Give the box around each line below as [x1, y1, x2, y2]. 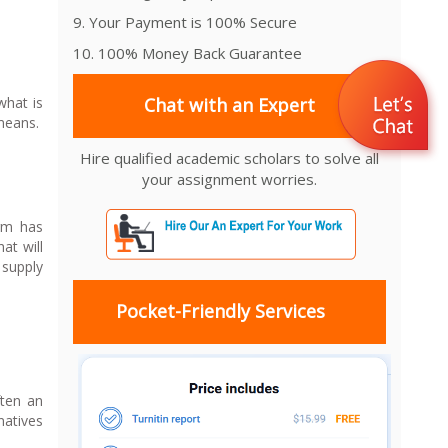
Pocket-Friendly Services [115, 299, 325, 324]
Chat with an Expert [144, 93, 316, 118]
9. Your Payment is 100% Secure [73, 11, 297, 32]
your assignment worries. [142, 168, 318, 189]
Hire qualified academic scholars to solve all [80, 147, 380, 168]
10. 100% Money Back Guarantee [73, 42, 302, 63]
